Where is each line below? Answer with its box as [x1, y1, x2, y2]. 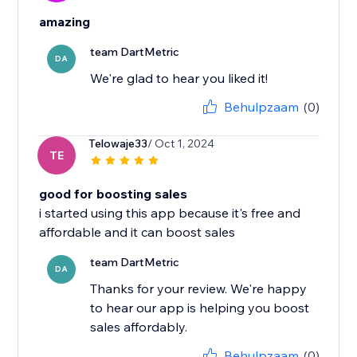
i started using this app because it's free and [39, 205, 301, 222]
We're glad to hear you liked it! [90, 70, 269, 87]
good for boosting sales [39, 186, 188, 202]
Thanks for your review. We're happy [90, 280, 308, 297]
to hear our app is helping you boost [90, 300, 310, 316]
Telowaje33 [88, 136, 148, 151]
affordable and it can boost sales [39, 224, 236, 241]
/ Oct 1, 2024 [147, 136, 215, 151]
